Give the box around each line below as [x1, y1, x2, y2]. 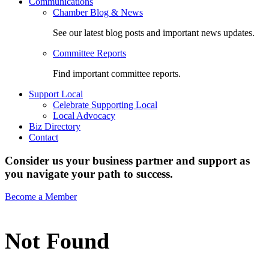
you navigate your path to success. [5, 167, 173, 180]
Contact [29, 132, 58, 142]
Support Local [29, 89, 83, 99]
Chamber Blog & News [53, 7, 143, 17]
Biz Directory [29, 121, 80, 131]
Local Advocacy [53, 110, 115, 121]
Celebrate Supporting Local [53, 100, 157, 110]
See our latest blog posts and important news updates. [53, 28, 255, 38]
